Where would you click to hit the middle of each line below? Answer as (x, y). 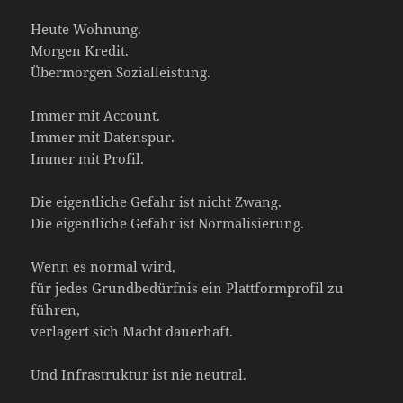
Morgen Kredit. (80, 50)
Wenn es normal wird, (103, 266)
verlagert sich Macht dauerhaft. (132, 331)
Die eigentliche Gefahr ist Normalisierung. (168, 223)
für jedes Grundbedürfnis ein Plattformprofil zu (188, 287)
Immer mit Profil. (88, 158)
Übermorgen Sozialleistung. (121, 72)
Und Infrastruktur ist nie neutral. (139, 374)
